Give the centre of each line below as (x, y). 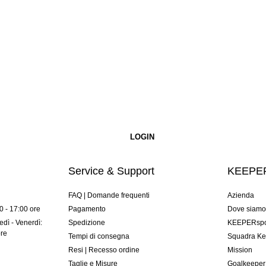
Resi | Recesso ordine (104, 250)
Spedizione (86, 223)
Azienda (241, 196)
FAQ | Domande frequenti (109, 196)
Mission (240, 250)
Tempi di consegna (99, 237)
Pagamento (87, 209)
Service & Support (111, 171)
